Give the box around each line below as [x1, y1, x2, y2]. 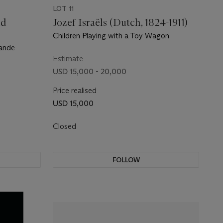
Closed [53, 121, 78, 131]
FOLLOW [112, 155, 140, 164]
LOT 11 [53, 4, 74, 13]
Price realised [53, 86, 97, 95]
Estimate [53, 54, 83, 63]
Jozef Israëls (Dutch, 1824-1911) [53, 16, 189, 28]
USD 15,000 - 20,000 [53, 67, 126, 76]
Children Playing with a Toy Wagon [53, 31, 170, 40]
